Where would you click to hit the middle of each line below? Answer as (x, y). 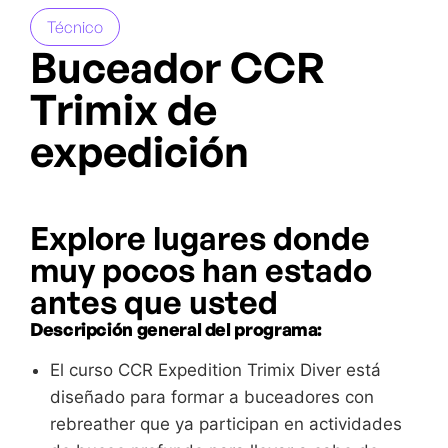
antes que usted (154, 302)
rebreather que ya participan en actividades (226, 424)
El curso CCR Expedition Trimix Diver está (215, 370)
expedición (139, 151)
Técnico (75, 27)
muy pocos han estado (201, 270)
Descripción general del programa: (176, 329)
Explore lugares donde (200, 238)
